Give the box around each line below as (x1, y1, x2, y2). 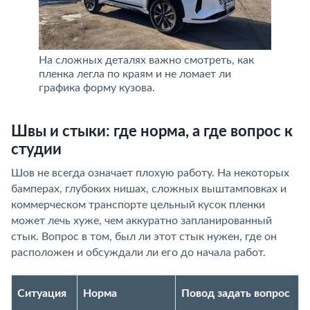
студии (11, 142, 62, 157)
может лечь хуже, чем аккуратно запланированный (11, 215, 272, 226)
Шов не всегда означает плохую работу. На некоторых (11, 167, 289, 179)
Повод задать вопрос (181, 288, 290, 299)
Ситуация (17, 288, 66, 299)
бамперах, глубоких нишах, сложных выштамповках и (11, 183, 286, 194)
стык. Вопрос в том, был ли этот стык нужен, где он (11, 231, 277, 242)
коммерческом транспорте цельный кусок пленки (11, 199, 265, 210)
